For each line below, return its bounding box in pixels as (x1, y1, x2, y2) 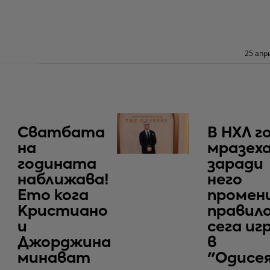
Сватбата (17, 125, 105, 140)
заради (207, 157, 263, 172)
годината (17, 157, 96, 172)
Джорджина (17, 235, 111, 250)
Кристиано (17, 204, 108, 219)
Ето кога (17, 188, 89, 203)
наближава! (17, 172, 109, 187)
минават (17, 251, 90, 266)
